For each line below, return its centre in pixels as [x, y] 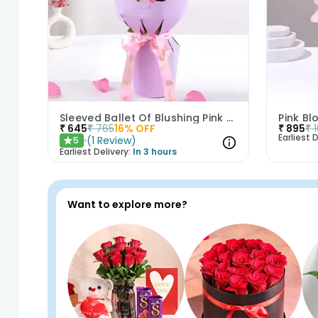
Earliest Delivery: [95, 152]
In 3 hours [154, 152]
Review [114, 141]
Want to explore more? [127, 205]
